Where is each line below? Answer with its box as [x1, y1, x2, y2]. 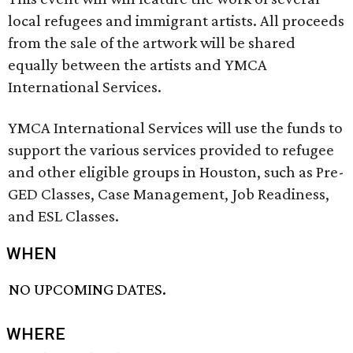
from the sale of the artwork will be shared [8, 33, 295, 52]
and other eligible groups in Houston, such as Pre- [8, 162, 344, 181]
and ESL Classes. [8, 206, 119, 225]
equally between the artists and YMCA [8, 55, 267, 74]
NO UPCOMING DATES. [9, 280, 167, 299]
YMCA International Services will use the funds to [8, 118, 343, 137]
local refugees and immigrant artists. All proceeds [8, 11, 344, 30]
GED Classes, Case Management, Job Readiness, [8, 184, 329, 203]
